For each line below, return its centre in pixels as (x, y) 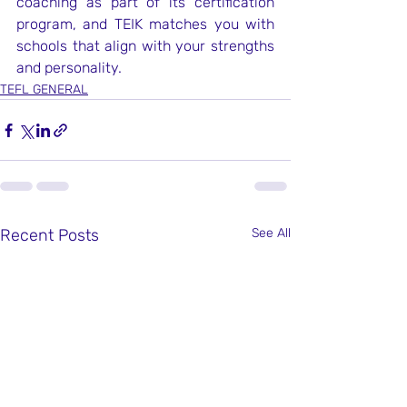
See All (271, 233)
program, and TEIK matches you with (145, 24)
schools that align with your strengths (145, 46)
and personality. (69, 68)
